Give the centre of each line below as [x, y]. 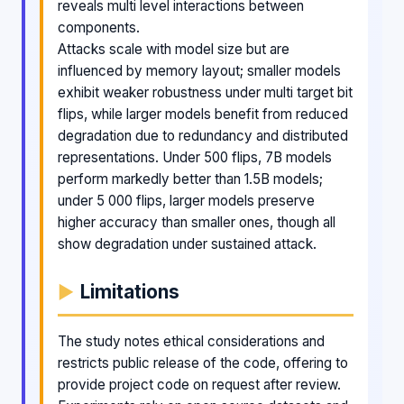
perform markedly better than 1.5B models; [190, 179]
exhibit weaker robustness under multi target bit [205, 92]
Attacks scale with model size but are [174, 49]
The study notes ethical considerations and [191, 341]
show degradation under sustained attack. [187, 243]
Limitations [130, 291]
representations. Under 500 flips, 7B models [195, 157]
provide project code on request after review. [199, 384]
